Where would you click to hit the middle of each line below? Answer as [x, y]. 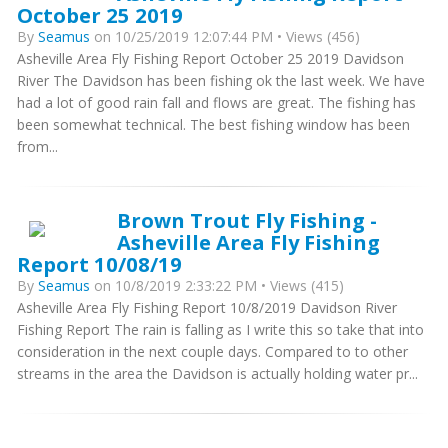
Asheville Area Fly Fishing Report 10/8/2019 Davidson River [207, 308]
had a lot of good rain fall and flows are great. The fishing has [216, 103]
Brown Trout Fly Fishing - [247, 220]
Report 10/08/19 [99, 264]
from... [37, 147]
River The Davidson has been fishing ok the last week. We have [221, 81]
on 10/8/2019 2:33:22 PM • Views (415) [217, 286]
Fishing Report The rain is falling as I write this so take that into [220, 330]
